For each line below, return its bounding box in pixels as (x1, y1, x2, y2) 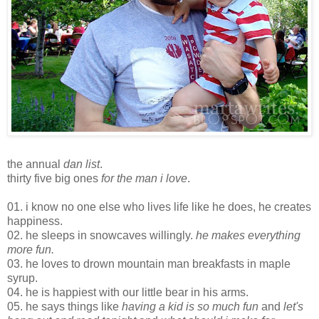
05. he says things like (7, 300, 122, 313)
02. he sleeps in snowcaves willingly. (7, 229, 196, 241)
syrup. (7, 271, 38, 284)
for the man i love (101, 172, 187, 184)
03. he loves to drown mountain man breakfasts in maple (7, 257, 291, 270)
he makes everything (196, 229, 300, 241)
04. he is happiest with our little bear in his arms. (7, 286, 249, 298)
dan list (63, 157, 100, 170)
